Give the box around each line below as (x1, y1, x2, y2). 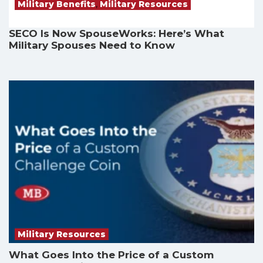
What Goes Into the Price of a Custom (9, 248, 214, 261)
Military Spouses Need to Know (9, 39, 175, 52)
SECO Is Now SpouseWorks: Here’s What (9, 28, 224, 40)
